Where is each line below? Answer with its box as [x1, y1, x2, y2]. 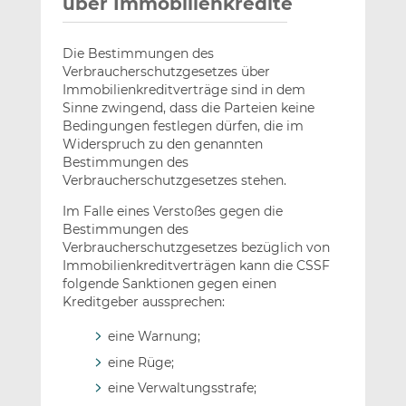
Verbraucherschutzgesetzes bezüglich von [62, 238, 330, 256]
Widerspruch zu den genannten [62, 135, 263, 152]
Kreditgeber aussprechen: [62, 293, 225, 310]
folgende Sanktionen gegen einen [62, 275, 276, 292]
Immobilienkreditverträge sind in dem [62, 81, 305, 98]
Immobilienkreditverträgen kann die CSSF [62, 256, 330, 274]
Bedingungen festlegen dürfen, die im [62, 117, 304, 134]
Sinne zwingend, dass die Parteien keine [62, 99, 314, 116]
